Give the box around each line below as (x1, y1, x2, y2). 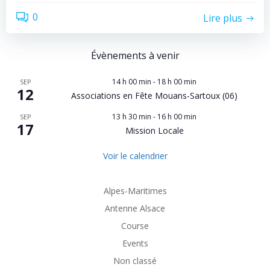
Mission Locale (125, 125, 184, 136)
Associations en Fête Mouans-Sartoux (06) (71, 90, 237, 101)
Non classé (113, 255, 157, 266)
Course (121, 220, 149, 231)
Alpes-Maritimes (103, 185, 167, 196)
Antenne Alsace (105, 202, 165, 214)
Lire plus (203, 11, 242, 25)
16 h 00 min (157, 111, 196, 122)
